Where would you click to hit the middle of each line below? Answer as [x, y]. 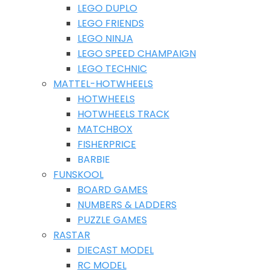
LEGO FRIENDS [111, 23]
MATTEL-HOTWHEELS [103, 84]
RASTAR [72, 235]
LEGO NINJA [105, 38]
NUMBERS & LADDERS [127, 205]
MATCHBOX [105, 129]
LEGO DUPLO [107, 8]
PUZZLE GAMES [112, 220]
